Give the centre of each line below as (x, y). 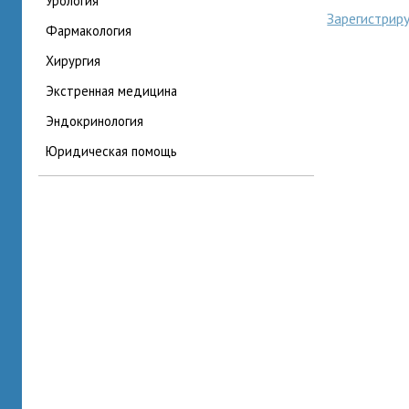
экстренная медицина (115, 91)
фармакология (94, 31)
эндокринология (99, 121)
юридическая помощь (117, 151)
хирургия (77, 61)
